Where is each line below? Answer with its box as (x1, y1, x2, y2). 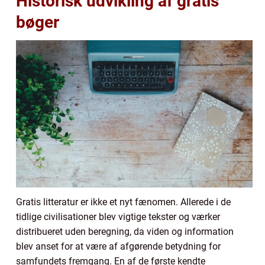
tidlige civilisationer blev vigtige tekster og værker (16, 211, 220, 223)
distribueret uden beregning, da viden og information (16, 226, 234, 238)
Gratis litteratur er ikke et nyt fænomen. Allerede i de (16, 196, 231, 208)
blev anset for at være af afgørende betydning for (16, 241, 221, 253)
